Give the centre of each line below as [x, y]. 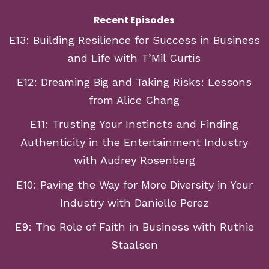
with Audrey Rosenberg [134, 160]
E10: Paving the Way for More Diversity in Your [134, 184]
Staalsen [134, 245]
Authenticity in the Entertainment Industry [134, 142]
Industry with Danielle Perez [134, 202]
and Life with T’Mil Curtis [134, 58]
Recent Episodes [134, 20]
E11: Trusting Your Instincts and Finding [134, 124]
